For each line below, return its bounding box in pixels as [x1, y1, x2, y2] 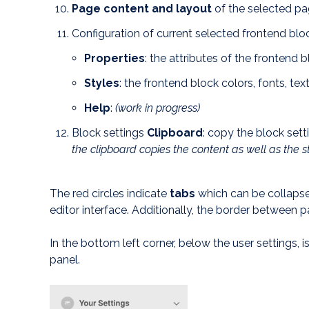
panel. [50, 253, 80, 267]
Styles [84, 77, 119, 90]
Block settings [72, 126, 147, 140]
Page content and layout [72, 2, 212, 16]
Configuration [72, 27, 140, 41]
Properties [84, 52, 145, 66]
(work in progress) [112, 101, 200, 115]
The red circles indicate [50, 187, 170, 201]
